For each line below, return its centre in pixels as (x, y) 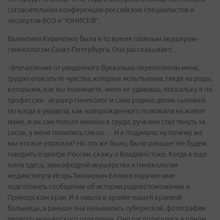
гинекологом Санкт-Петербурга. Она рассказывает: (90, 50)
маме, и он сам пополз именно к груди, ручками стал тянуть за (106, 122)
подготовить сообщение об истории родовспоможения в (99, 187)
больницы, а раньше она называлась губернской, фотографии (107, 208)
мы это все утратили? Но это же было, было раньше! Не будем (107, 143)
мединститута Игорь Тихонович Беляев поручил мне (91, 176)
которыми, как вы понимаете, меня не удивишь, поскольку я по (110, 89)
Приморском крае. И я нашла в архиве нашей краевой (95, 197)
